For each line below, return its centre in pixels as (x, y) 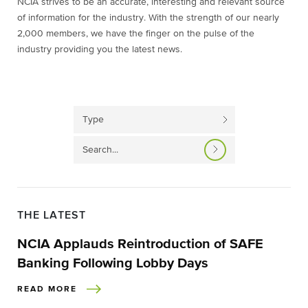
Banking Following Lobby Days (113, 263)
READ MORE (47, 289)
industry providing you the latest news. (100, 49)
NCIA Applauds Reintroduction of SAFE (140, 244)
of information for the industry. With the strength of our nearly (148, 18)
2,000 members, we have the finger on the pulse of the (136, 34)
